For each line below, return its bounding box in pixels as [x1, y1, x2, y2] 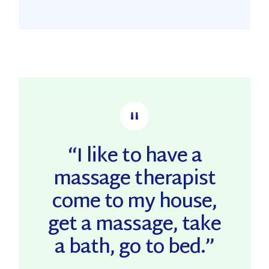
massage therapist [53, 162, 216, 198]
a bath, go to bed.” [55, 231, 214, 266]
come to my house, [52, 185, 217, 220]
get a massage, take [48, 208, 221, 243]
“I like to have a [67, 139, 202, 175]
